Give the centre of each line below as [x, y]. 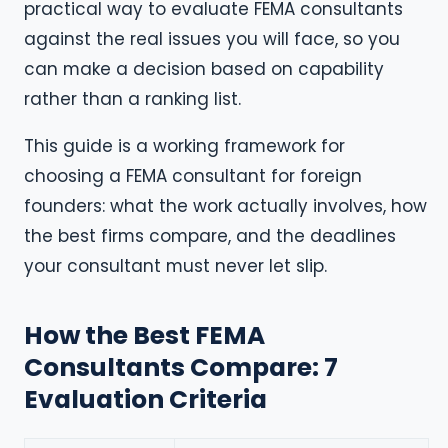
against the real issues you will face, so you [212, 38]
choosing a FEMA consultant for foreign [193, 176]
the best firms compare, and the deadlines [210, 236]
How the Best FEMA [144, 335]
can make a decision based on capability [204, 68]
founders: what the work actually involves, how [225, 206]
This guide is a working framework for [184, 146]
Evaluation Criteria [145, 399]
